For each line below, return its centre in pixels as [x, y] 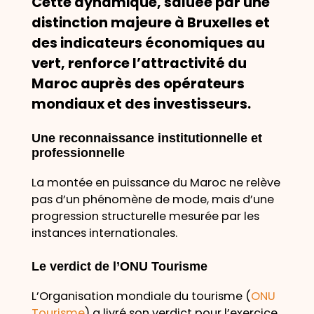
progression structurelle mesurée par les [145, 217]
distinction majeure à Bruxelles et [150, 22]
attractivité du [193, 63]
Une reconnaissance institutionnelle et [146, 138]
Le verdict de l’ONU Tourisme [119, 266]
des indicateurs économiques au [148, 43]
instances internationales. [104, 233]
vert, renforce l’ [86, 63]
